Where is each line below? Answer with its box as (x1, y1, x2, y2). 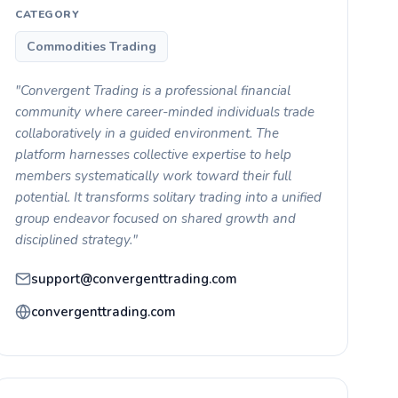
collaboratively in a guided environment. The (15, 123, 279, 142)
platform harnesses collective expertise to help (15, 145, 291, 163)
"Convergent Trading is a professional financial (15, 81, 291, 99)
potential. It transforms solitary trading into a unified (15, 187, 322, 206)
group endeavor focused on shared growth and (15, 209, 296, 227)
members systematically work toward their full (15, 166, 291, 185)
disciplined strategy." (15, 230, 138, 249)
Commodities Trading (27, 37, 156, 55)
